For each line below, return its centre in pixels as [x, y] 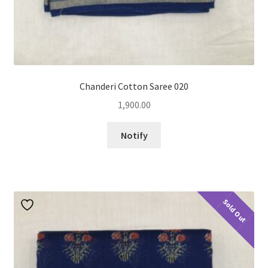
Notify [134, 135]
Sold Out [235, 211]
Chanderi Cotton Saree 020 [134, 86]
